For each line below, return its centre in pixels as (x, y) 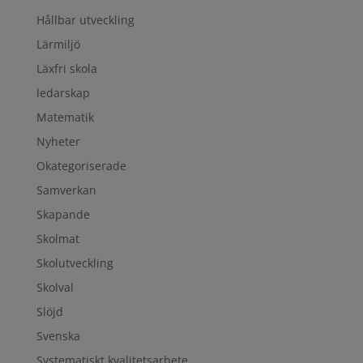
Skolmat (58, 239)
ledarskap (63, 93)
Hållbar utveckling (85, 20)
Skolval (55, 287)
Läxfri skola (66, 68)
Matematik (65, 117)
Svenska (58, 336)
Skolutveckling (75, 263)
